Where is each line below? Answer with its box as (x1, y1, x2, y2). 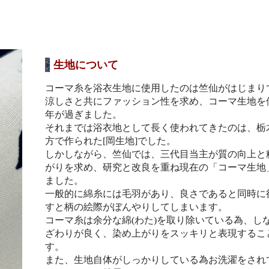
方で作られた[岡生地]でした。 (44, 135, 176, 146)
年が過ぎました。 (44, 109, 122, 119)
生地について (53, 58, 118, 71)
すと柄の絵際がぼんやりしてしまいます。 (44, 201, 228, 212)
